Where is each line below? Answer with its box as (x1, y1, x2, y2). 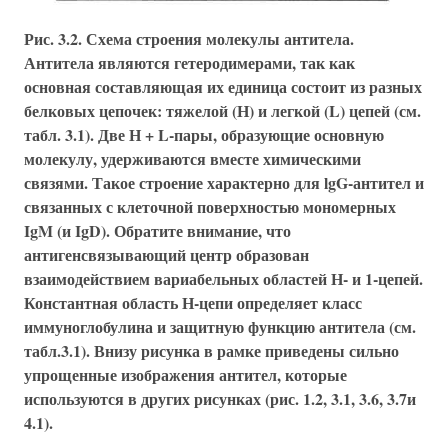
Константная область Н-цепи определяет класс (24, 290, 362, 314)
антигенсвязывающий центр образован (24, 242, 309, 266)
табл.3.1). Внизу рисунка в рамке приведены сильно (24, 338, 399, 362)
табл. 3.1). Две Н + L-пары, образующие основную (24, 122, 384, 146)
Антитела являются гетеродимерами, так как (24, 50, 355, 74)
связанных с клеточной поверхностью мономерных (24, 194, 396, 218)
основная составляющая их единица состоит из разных (24, 74, 422, 98)
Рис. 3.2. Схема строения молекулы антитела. (24, 26, 354, 50)
